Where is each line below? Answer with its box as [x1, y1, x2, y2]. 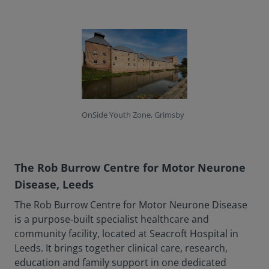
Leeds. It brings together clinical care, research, [14, 241, 228, 255]
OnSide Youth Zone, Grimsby [82, 109, 184, 121]
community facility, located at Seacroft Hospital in [14, 227, 238, 241]
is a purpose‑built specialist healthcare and [14, 213, 209, 226]
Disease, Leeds [14, 177, 94, 192]
